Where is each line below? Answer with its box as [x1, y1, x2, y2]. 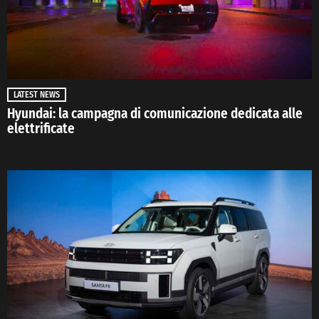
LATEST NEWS [14, 90, 60, 100]
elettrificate [7, 120, 75, 137]
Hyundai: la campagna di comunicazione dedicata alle [7, 105, 303, 122]
